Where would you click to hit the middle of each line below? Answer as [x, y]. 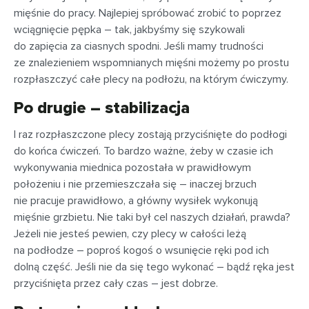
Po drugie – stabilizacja [102, 108]
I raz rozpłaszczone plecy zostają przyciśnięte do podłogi [150, 134]
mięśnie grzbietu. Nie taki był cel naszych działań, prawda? [152, 217]
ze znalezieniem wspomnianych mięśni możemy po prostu [151, 63]
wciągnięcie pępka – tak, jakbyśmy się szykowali [129, 30]
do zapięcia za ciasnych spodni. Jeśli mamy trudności [139, 46]
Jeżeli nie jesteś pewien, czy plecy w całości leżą [130, 234]
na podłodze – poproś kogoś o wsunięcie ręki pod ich [141, 250]
